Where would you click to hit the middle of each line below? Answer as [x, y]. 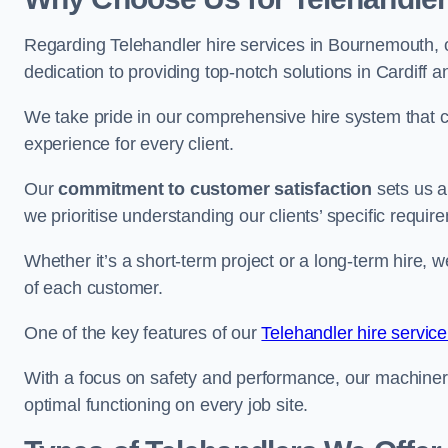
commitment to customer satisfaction [215, 189]
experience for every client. [129, 144]
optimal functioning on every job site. [166, 405]
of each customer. [93, 288]
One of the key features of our [143, 333]
